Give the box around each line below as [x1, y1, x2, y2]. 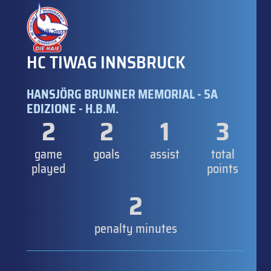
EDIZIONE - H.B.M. [27, 99, 119, 119]
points [207, 159, 238, 179]
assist [149, 145, 180, 165]
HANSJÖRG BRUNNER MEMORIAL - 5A [27, 85, 218, 105]
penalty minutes [94, 219, 177, 239]
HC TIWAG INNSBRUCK [27, 49, 185, 76]
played [31, 159, 65, 179]
